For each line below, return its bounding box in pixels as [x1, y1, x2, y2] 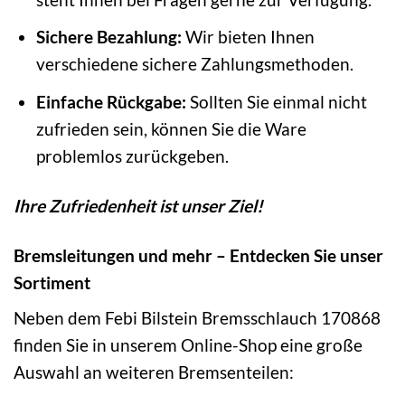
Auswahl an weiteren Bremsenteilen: [14, 362, 294, 383]
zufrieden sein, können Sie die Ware [35, 118, 306, 139]
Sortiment [14, 271, 90, 293]
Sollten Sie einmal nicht [185, 90, 367, 112]
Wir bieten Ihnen [181, 26, 315, 48]
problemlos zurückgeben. [35, 145, 229, 166]
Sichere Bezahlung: [35, 26, 182, 48]
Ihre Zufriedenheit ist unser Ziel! [14, 194, 263, 216]
